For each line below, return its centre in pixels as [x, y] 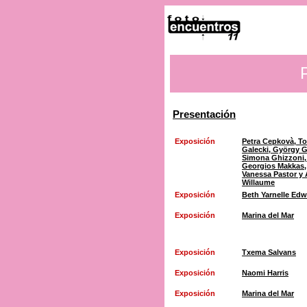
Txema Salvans [269, 252]
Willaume [258, 182]
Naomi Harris [265, 273]
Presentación [204, 114]
